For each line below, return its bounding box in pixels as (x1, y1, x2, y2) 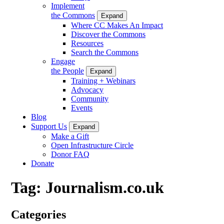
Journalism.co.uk (45, 178, 164, 197)
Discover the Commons (71, 29, 145, 38)
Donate (31, 158, 54, 167)
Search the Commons (71, 47, 138, 56)
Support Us (31, 121, 67, 130)
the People (51, 66, 84, 75)
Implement (51, 1, 84, 10)
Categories (11, 207, 66, 221)
